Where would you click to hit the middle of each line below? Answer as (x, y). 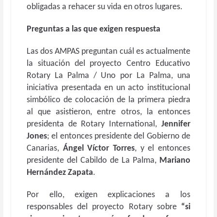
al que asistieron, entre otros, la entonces (108, 112)
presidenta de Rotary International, (94, 124)
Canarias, (45, 148)
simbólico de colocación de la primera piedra (108, 100)
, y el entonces (163, 148)
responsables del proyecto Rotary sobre (104, 207)
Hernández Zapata (60, 173)
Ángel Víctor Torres (99, 148)
